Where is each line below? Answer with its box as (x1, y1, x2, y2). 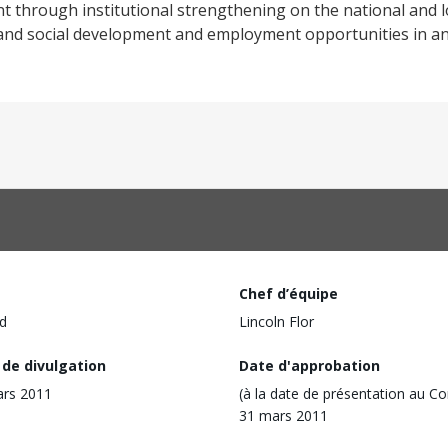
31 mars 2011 (239, 405, 328, 425)
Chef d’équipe (239, 284, 338, 303)
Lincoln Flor (239, 312, 314, 331)
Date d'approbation (239, 355, 380, 375)
